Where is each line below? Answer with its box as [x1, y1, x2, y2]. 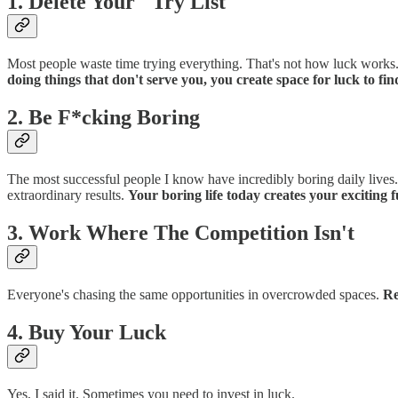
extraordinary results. [7, 187, 128, 203]
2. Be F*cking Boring [7, 106, 200, 130]
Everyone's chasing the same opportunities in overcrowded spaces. [7, 286, 383, 302]
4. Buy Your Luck [7, 320, 166, 344]
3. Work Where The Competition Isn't [7, 221, 354, 245]
